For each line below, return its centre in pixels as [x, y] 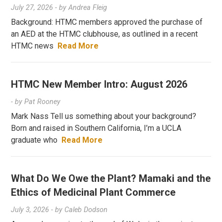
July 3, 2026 [30, 210]
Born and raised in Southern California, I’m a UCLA [96, 128]
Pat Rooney [43, 102]
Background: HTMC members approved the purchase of [107, 22]
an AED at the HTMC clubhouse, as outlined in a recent [105, 34]
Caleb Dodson [86, 210]
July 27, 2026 [32, 7]
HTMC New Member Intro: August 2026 [99, 84]
